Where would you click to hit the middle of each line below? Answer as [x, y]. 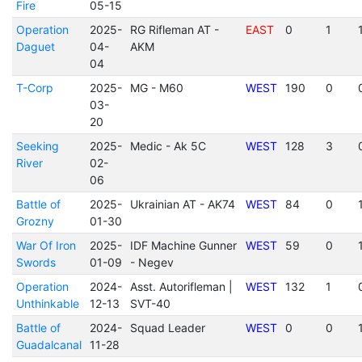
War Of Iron [46, 245]
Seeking [37, 146]
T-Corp [34, 88]
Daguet [35, 46]
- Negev [152, 262]
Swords [36, 262]
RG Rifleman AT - [174, 29]
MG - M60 [156, 88]
